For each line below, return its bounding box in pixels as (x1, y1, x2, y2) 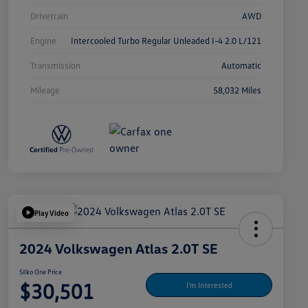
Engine (30, 35, 56, 47)
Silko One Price (19, 267, 62, 276)
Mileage (30, 85, 60, 96)
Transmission (30, 60, 80, 71)
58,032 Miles (213, 85, 261, 96)
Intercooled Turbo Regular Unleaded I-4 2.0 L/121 (71, 35, 261, 47)
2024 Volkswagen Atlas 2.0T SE (19, 240, 218, 257)
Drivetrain (30, 10, 68, 22)
